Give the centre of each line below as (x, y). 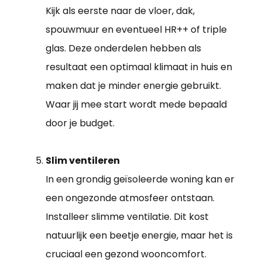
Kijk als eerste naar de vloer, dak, (120, 11)
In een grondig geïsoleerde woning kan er (140, 180)
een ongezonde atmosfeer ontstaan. (130, 198)
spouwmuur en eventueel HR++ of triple (136, 30)
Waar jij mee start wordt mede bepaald (136, 105)
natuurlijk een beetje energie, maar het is (139, 236)
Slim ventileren (83, 161)
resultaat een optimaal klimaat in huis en (139, 67)
